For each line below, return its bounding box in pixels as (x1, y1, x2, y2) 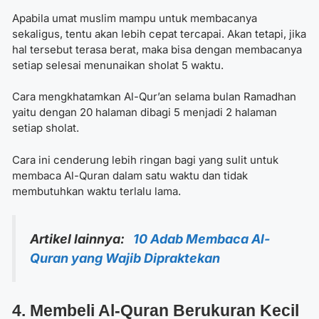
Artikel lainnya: (30, 231, 133, 247)
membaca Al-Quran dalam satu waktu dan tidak (12, 168, 248, 182)
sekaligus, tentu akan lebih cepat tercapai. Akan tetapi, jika (12, 26, 306, 41)
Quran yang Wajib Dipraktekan (30, 251, 220, 266)
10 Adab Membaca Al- (133, 231, 270, 247)
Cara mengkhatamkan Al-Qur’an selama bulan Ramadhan (12, 90, 296, 104)
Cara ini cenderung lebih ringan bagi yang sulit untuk (12, 152, 278, 167)
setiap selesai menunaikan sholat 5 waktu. (12, 58, 226, 72)
